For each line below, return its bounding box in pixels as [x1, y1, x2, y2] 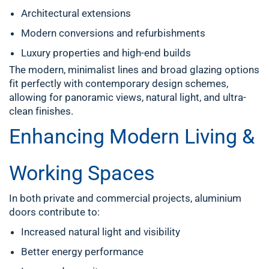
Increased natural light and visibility [21, 226, 180, 238]
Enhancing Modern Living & [9, 124, 255, 148]
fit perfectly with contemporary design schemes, [9, 77, 228, 89]
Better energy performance [21, 246, 144, 258]
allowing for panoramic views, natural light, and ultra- [9, 91, 246, 103]
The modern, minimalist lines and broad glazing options [9, 64, 259, 76]
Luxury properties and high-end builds [21, 47, 191, 59]
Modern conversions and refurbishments [21, 27, 205, 39]
